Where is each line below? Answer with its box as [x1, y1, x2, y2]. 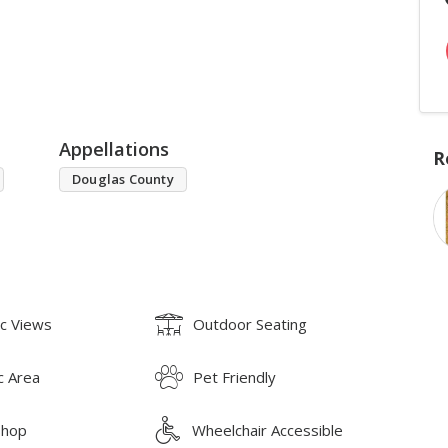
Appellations [59, 136, 169, 161]
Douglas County [72, 169, 174, 188]
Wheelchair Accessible [192, 419, 344, 440]
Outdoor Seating [193, 313, 308, 334]
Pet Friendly [193, 366, 277, 387]
